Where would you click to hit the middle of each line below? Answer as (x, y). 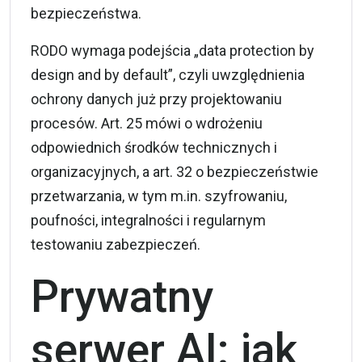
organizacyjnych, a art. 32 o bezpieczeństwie (175, 171)
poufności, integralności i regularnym (148, 220)
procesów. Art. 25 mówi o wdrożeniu (147, 123)
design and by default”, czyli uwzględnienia (168, 74)
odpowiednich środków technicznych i (154, 147)
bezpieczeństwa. (86, 13)
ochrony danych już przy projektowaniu (156, 99)
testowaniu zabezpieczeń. (116, 244)
